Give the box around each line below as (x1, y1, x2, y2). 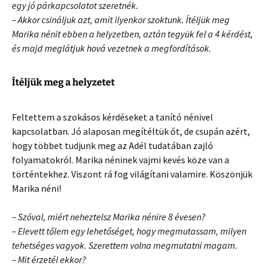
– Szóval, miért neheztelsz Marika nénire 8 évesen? (12, 210, 205, 223)
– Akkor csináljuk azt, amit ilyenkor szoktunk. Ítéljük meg (12, 13, 230, 26)
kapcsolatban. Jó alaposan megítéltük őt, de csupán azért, (12, 125, 250, 137)
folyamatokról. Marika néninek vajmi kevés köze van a (12, 153, 229, 166)
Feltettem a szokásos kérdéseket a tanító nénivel (12, 110, 213, 123)
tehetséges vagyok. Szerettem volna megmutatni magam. (12, 239, 237, 251)
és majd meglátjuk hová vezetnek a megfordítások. (12, 42, 211, 54)
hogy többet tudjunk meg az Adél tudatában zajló (12, 139, 213, 151)
